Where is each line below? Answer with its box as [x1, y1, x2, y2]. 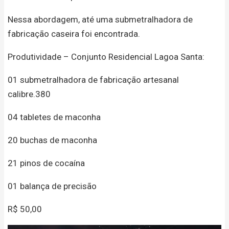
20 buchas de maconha [8, 134, 97, 145]
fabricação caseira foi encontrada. [8, 28, 140, 39]
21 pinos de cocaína [8, 157, 85, 168]
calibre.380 [8, 88, 51, 99]
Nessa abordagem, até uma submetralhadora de [8, 14, 193, 25]
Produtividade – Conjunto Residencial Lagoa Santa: [8, 51, 204, 62]
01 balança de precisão [8, 180, 97, 191]
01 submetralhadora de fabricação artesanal [8, 74, 179, 85]
